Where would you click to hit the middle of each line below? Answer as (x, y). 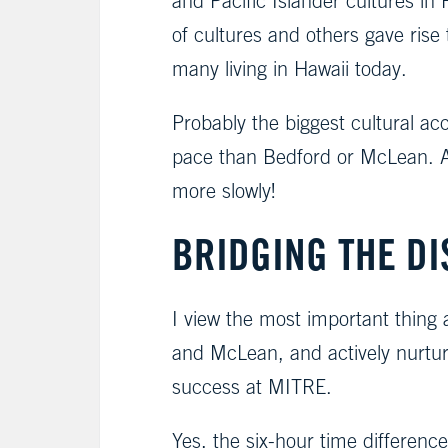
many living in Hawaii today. (289, 68)
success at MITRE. (252, 386)
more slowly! (223, 190)
